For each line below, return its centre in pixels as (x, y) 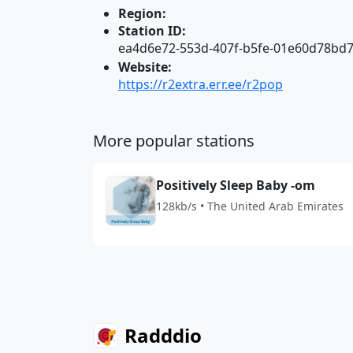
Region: (142, 13)
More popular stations (174, 141)
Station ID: (152, 31)
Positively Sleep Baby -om (236, 185)
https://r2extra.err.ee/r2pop (201, 84)
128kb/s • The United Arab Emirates (250, 206)
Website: (145, 67)
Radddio (163, 335)
